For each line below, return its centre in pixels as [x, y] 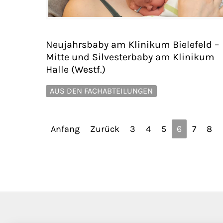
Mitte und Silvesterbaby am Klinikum [130, 57]
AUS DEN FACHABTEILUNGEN [101, 91]
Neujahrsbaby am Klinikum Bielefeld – [132, 44]
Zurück [105, 129]
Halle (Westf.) [76, 69]
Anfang [65, 129]
